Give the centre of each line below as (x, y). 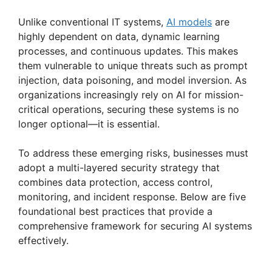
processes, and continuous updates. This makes (128, 51)
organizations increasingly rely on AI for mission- (131, 94)
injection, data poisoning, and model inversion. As (132, 80)
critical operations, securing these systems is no (129, 109)
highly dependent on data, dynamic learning (119, 36)
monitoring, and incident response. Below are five (132, 196)
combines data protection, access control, (115, 182)
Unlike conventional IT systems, (92, 22)
